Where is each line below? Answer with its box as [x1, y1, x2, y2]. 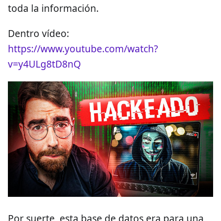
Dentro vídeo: [8, 26, 69, 40]
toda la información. [8, 1, 99, 15]
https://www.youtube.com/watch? [8, 41, 158, 55]
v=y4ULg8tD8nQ [8, 57, 81, 71]
